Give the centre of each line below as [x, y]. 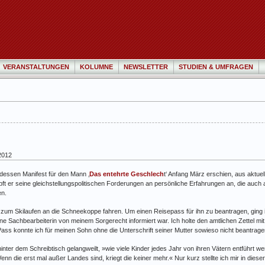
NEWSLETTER [146, 67]
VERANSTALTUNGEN [36, 67]
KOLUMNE [96, 67]
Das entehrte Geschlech [127, 174]
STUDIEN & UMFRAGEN [216, 67]
